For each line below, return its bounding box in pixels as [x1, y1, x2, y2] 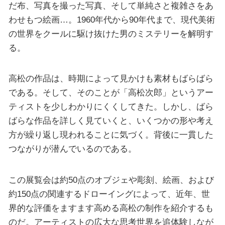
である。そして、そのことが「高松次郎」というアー [8, 87, 213, 98]
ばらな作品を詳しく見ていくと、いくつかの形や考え [8, 116, 213, 126]
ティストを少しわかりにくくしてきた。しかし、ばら [8, 101, 213, 112]
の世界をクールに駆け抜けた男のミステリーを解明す [8, 28, 213, 39]
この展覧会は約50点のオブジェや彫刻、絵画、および [8, 174, 214, 185]
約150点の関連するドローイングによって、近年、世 [8, 188, 210, 199]
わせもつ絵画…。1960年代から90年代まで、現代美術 [8, 14, 215, 25]
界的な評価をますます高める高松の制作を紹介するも [8, 202, 213, 213]
